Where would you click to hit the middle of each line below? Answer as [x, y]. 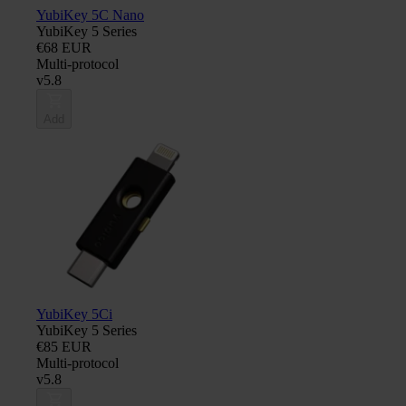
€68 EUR [64, 47]
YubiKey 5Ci [74, 314]
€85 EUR [64, 346]
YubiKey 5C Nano [90, 14]
